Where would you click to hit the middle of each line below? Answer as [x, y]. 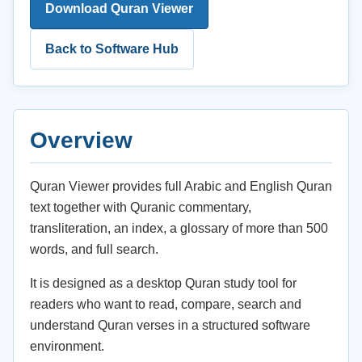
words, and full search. [94, 249]
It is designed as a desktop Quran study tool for [163, 283]
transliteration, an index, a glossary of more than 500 [179, 228]
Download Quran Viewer [119, 8]
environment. [67, 346]
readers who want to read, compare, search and [166, 304]
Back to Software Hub [112, 49]
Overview [81, 140]
